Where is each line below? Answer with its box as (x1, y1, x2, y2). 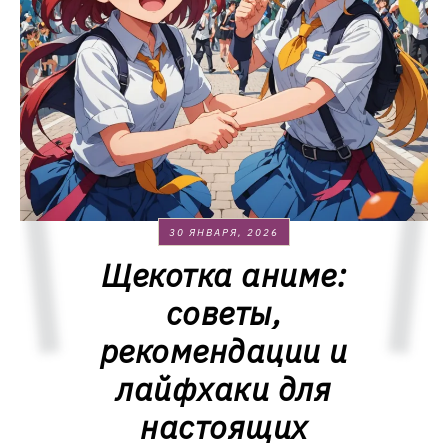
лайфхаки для (116, 368, 332, 410)
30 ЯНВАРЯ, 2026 (168, 226, 279, 239)
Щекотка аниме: (101, 254, 347, 296)
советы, (165, 292, 283, 334)
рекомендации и (99, 330, 348, 372)
